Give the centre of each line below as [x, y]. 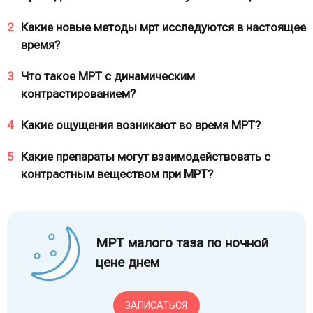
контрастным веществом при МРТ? [117, 174]
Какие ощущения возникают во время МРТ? [141, 125]
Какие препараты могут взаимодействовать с [146, 156]
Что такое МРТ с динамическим [108, 76]
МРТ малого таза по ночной [182, 243]
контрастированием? [78, 94]
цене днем [128, 262]
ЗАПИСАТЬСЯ [156, 305]
